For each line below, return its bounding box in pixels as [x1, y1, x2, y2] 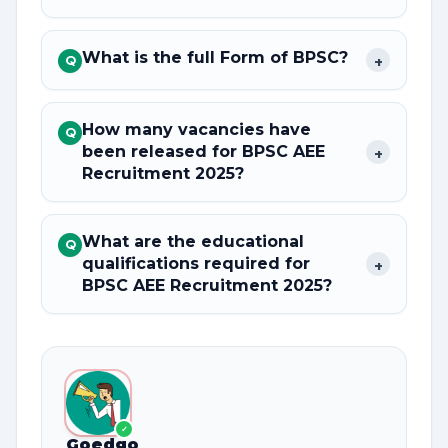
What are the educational [82, 232, 304, 251]
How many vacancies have [82, 120, 311, 139]
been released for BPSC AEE [82, 142, 325, 161]
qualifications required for [82, 254, 315, 273]
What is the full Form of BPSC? [82, 48, 348, 67]
